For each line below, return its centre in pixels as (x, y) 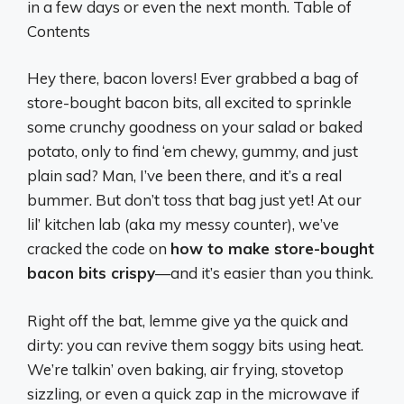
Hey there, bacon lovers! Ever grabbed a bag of (193, 78)
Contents (59, 31)
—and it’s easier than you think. (264, 273)
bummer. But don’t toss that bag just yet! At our (194, 200)
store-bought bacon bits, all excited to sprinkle (189, 103)
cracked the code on (99, 249)
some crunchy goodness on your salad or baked (195, 127)
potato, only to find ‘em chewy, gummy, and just (193, 151)
